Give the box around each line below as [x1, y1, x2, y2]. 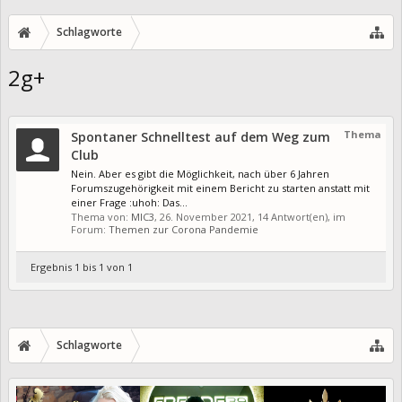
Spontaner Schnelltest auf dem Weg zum [71, 128, 330, 146]
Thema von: [71, 210, 131, 224]
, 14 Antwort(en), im [252, 210, 345, 224]
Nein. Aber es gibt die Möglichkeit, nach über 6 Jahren [71, 167, 329, 181]
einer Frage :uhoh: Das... [71, 196, 188, 210]
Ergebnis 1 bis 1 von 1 [31, 260, 133, 275]
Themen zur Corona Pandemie [109, 223, 258, 237]
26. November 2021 [160, 210, 252, 224]
